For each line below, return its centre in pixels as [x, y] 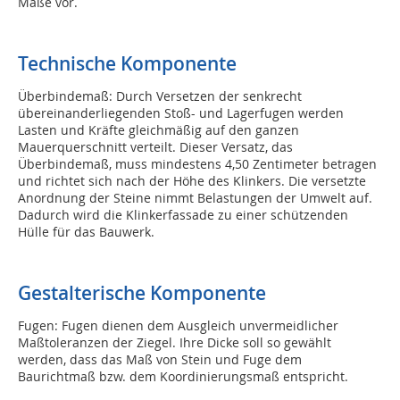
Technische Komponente [127, 64]
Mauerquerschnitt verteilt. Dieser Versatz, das [155, 147]
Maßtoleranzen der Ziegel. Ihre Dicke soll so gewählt [175, 343]
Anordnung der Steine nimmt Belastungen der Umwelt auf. [195, 198]
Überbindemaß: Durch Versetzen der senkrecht [160, 96]
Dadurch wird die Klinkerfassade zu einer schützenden [183, 215]
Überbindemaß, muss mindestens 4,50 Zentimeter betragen [197, 164]
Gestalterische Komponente [142, 293]
